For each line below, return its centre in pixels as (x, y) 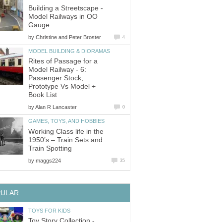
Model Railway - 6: (57, 70)
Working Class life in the (66, 131)
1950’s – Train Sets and (65, 140)
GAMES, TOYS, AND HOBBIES (66, 121)
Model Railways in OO (63, 16)
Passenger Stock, (56, 78)
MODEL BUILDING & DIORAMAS (69, 51)
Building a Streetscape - (66, 8)
